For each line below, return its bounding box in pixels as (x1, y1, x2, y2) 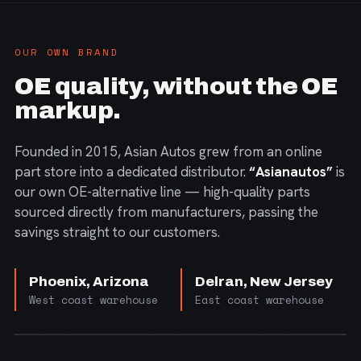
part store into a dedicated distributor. (15, 163, 249, 180)
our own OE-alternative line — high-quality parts (15, 183, 310, 201)
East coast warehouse (195, 292, 324, 308)
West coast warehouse (29, 292, 158, 308)
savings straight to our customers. (15, 223, 220, 241)
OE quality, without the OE (15, 73, 338, 99)
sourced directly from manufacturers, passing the (15, 203, 318, 221)
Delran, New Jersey (195, 274, 333, 289)
